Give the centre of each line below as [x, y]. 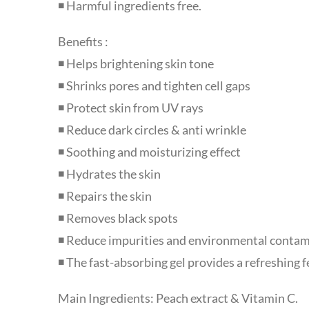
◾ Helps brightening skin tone [136, 64]
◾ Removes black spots [118, 218]
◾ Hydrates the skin [109, 174]
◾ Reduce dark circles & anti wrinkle [152, 130]
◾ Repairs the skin [104, 196]
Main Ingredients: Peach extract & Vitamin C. [178, 298]
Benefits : [83, 42]
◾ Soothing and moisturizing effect [149, 152]
